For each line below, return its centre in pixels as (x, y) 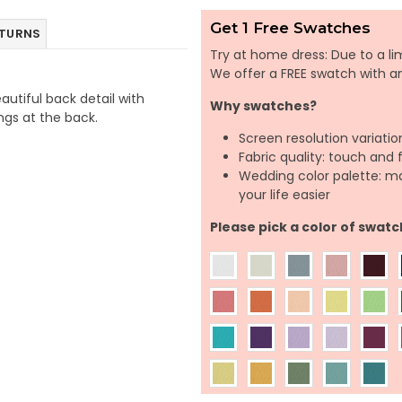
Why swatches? (263, 106)
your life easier (284, 195)
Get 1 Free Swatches (290, 28)
